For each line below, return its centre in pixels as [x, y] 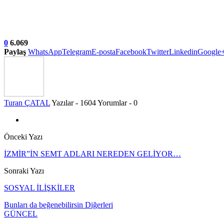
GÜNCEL [21, 214]
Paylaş [15, 52]
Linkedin [183, 52]
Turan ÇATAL [27, 103]
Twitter [158, 52]
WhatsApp [45, 52]
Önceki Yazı [23, 137]
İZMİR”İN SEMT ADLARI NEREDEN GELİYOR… [92, 154]
